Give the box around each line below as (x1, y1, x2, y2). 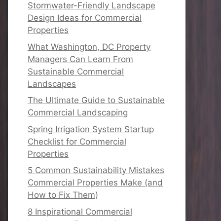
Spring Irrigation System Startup (28, 124, 154, 134)
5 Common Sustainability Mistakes (28, 165, 164, 175)
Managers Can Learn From (28, 54, 133, 64)
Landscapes (28, 78, 76, 89)
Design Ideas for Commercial (28, 13, 142, 23)
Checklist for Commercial (28, 136, 126, 147)
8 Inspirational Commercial (28, 206, 132, 217)
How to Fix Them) (28, 190, 98, 200)
